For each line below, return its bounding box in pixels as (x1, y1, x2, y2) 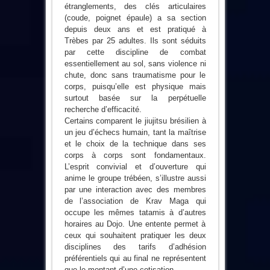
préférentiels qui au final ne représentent (64, 253, 206, 263)
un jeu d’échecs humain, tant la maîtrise (64, 127, 206, 137)
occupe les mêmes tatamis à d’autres (64, 207, 206, 217)
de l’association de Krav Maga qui (64, 196, 206, 206)
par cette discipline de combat (64, 47, 206, 57)
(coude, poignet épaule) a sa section (64, 13, 206, 22)
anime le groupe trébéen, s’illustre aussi (64, 173, 206, 183)
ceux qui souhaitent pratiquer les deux (64, 230, 206, 240)
